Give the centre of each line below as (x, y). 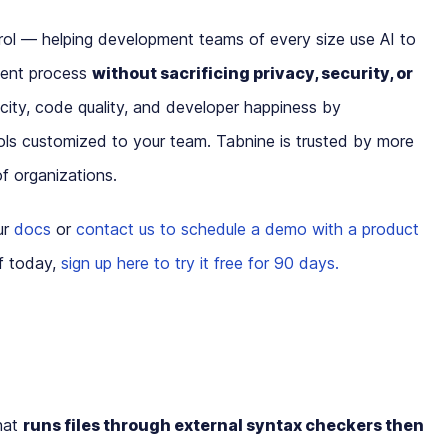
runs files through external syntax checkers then (223, 425)
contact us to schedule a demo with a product (247, 229)
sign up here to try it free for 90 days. (200, 263)
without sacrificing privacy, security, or (252, 73)
